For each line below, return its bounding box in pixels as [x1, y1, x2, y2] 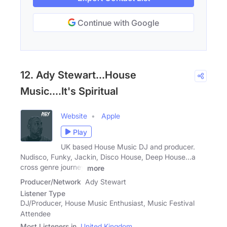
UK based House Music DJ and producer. [61, 142, 195, 152]
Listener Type [20, 189, 65, 198]
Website [61, 111, 87, 121]
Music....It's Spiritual [20, 85, 118, 98]
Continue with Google [75, 18, 159, 28]
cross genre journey [20, 163, 85, 172]
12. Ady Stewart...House [20, 69, 136, 82]
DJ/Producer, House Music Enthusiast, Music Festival [20, 199, 195, 208]
